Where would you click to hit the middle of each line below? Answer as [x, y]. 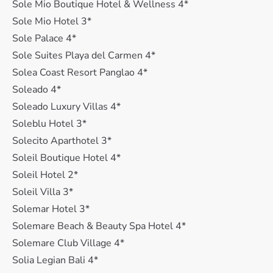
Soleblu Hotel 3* [49, 124]
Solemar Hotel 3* [51, 209]
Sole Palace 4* [44, 38]
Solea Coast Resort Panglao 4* [80, 73]
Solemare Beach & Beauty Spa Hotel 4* [99, 226]
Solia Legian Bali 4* [55, 260]
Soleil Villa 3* [43, 192]
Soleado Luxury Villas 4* [66, 107]
